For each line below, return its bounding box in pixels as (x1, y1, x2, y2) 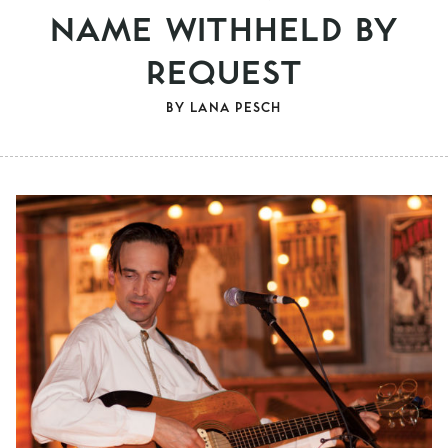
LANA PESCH (190, 97, 282, 115)
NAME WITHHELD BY (49, 5, 399, 49)
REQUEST (146, 48, 302, 92)
